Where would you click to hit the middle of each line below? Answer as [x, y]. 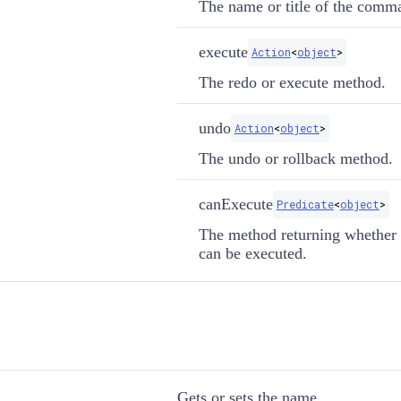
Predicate [305, 204]
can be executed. [252, 253]
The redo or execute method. [292, 82]
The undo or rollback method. [295, 158]
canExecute [235, 204]
